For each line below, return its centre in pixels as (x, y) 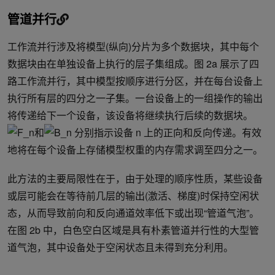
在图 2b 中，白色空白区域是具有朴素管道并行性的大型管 (133, 230)
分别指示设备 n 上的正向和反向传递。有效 (167, 133)
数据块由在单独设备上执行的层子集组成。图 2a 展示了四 (133, 64)
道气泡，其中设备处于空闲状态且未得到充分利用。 (120, 247)
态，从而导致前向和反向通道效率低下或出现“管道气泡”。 (133, 213)
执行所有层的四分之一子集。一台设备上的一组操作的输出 (135, 98)
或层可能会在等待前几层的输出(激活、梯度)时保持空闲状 (133, 196)
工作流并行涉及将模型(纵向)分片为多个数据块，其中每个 (133, 47)
